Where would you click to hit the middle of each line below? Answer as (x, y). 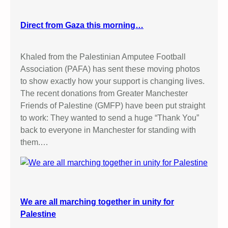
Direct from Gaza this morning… (82, 25)
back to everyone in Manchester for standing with (108, 130)
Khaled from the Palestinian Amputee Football (103, 56)
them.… (34, 142)
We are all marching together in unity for (97, 202)
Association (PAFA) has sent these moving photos (110, 69)
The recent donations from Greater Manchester (104, 93)
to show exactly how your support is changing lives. (112, 81)
